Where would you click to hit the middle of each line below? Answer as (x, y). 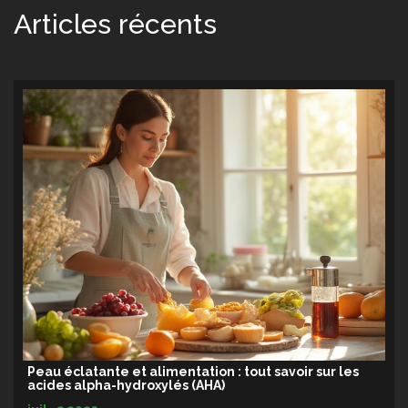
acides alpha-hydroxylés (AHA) (126, 386)
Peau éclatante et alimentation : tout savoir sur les (193, 372)
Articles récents (115, 24)
